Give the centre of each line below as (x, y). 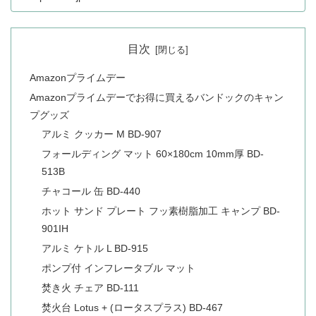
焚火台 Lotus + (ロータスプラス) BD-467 (133, 307)
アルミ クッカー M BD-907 (102, 134)
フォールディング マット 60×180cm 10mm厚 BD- (153, 154)
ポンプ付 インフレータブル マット (119, 268)
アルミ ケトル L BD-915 (95, 248)
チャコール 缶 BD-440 (91, 192)
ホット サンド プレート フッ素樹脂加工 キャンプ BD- (161, 211)
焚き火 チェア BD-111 (91, 287)
